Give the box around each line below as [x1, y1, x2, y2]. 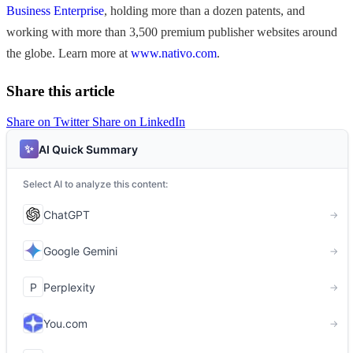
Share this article [6, 83, 114, 100]
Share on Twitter [6, 115, 92, 129]
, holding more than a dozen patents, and [104, 4, 305, 18]
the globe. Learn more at [6, 46, 131, 61]
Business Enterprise [6, 4, 104, 18]
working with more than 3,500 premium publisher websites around [6, 25, 337, 39]
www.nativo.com [131, 46, 217, 61]
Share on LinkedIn [92, 115, 185, 129]
